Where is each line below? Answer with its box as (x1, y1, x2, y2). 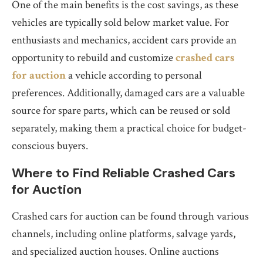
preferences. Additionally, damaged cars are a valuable (12, 86, 245, 100)
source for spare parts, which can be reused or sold (12, 103, 230, 118)
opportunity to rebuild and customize (12, 50, 176, 65)
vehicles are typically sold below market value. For (12, 15, 229, 30)
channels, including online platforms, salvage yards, (12, 227, 235, 241)
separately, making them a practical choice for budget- (12, 121, 247, 136)
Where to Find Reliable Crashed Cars (12, 164, 235, 181)
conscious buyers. (12, 139, 88, 153)
